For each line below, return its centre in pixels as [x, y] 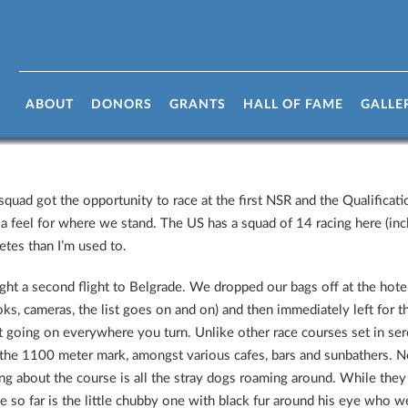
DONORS [122, 105]
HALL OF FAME [293, 105]
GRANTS [198, 105]
